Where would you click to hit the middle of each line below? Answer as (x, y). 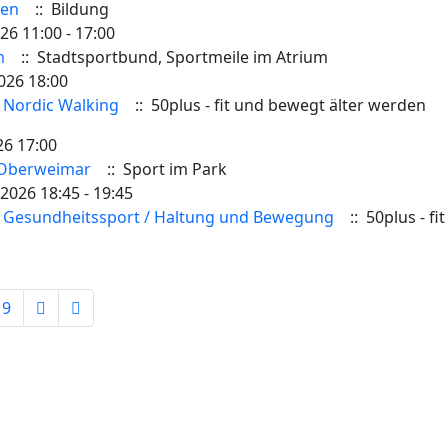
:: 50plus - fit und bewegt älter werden (276, 105)
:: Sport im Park (162, 169)
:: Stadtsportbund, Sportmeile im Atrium (170, 57)
